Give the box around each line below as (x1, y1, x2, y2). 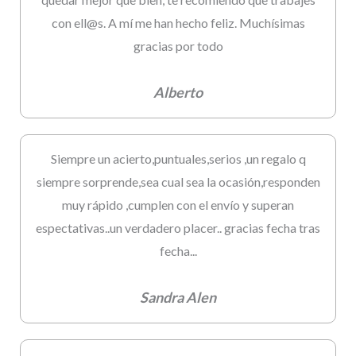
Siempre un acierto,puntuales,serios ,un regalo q (50, 151, 306, 167)
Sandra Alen (140, 288, 216, 307)
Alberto (153, 83, 203, 102)
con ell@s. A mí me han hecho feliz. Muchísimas (51, 15, 305, 31)
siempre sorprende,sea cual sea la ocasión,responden (36, 174, 320, 190)
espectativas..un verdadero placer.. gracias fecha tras (36, 220, 320, 236)
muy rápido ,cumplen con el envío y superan (62, 197, 294, 213)
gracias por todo (133, 38, 223, 54)
